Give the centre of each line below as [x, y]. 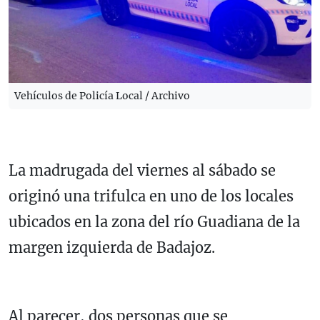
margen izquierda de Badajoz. [112, 247]
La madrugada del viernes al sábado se [142, 170]
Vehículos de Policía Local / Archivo [102, 95]
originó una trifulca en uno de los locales [151, 196]
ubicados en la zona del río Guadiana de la [154, 221]
